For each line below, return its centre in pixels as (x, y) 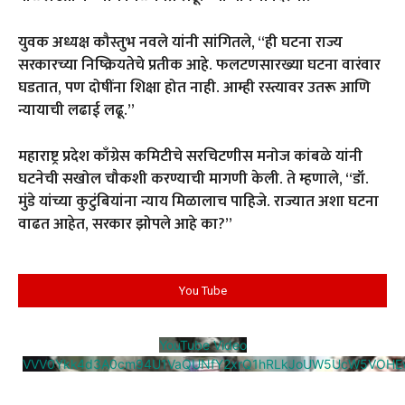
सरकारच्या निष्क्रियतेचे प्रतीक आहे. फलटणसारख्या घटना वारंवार (199, 66)
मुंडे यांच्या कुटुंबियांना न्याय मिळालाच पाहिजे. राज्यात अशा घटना (198, 202)
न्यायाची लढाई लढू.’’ (76, 111)
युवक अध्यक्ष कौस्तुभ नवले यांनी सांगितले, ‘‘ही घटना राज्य (180, 43)
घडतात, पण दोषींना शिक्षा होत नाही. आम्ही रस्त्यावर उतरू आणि (194, 88)
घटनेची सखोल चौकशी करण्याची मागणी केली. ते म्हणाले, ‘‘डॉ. (193, 179)
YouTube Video (202, 345)
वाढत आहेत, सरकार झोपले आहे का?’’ (125, 225)
